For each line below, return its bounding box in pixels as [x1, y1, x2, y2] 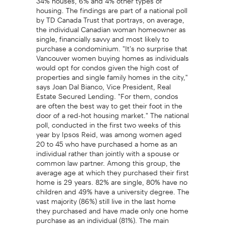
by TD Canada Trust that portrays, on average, [36, 9, 184, 24]
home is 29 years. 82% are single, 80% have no [36, 171, 187, 186]
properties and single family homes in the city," [36, 66, 188, 81]
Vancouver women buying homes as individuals [36, 47, 189, 62]
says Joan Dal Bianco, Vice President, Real [36, 75, 171, 91]
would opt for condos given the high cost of [36, 56, 179, 72]
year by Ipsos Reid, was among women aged [36, 123, 182, 139]
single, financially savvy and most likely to [36, 28, 169, 43]
